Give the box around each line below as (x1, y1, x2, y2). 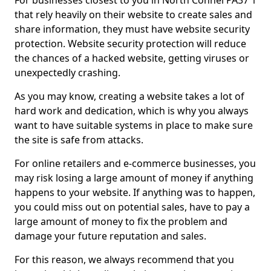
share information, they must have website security (15, 22, 250, 36)
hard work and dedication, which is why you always (15, 104, 249, 117)
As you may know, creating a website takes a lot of (15, 90, 244, 103)
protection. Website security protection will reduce (15, 37, 246, 50)
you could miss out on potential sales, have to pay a (15, 200, 250, 214)
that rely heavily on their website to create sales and (15, 8, 252, 21)
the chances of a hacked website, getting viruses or (15, 51, 249, 65)
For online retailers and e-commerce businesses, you (15, 157, 256, 170)
